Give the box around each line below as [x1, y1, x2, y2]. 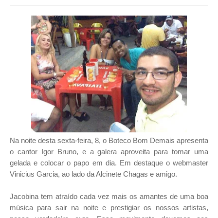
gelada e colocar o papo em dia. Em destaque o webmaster [10, 159, 208, 167]
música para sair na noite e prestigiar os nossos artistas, [10, 203, 208, 212]
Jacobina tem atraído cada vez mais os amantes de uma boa [10, 192, 208, 200]
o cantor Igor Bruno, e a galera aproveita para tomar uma [10, 147, 208, 156]
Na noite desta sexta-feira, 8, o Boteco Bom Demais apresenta [10, 136, 208, 145]
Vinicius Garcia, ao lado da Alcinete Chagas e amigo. [10, 170, 177, 178]
